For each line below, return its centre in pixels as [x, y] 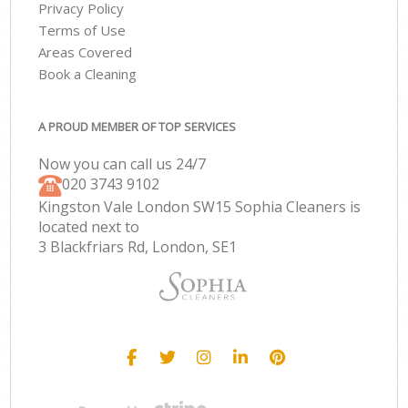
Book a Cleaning [88, 74]
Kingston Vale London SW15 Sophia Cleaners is [200, 206]
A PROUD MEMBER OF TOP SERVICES [138, 126]
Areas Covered [86, 52]
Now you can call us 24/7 [122, 163]
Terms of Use [82, 31]
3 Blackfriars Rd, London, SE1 [138, 246]
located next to [89, 226]
